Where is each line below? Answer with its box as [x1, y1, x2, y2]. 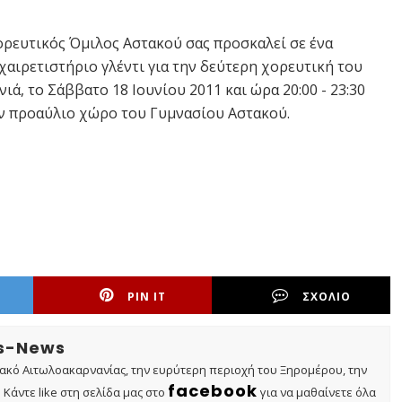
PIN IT [127, 289, 167, 304]
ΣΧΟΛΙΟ [302, 289, 352, 304]
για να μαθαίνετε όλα [258, 384, 376, 400]
